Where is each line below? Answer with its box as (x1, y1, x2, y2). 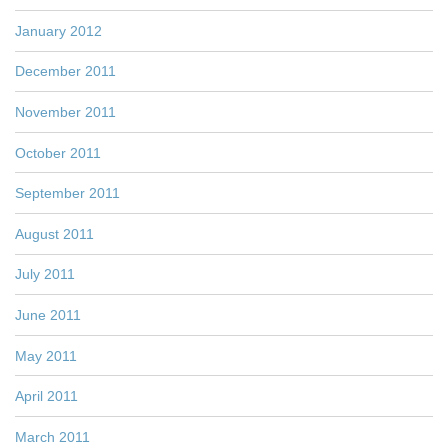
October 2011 (15, 144, 101, 161)
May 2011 (15, 347, 77, 364)
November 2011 (15, 103, 116, 120)
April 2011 (15, 388, 78, 405)
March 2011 (15, 428, 90, 445)
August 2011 (15, 225, 94, 242)
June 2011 (15, 306, 81, 323)
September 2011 (15, 185, 120, 202)
